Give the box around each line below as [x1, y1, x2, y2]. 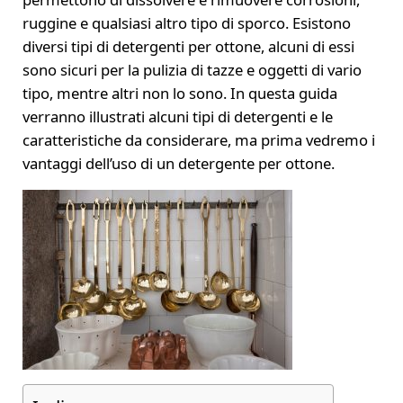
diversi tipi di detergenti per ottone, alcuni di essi [22, 36, 354, 58]
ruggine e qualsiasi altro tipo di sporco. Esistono [22, 13, 351, 34]
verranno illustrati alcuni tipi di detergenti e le [22, 106, 333, 128]
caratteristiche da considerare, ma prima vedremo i [22, 130, 375, 151]
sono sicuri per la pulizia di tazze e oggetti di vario [22, 59, 362, 81]
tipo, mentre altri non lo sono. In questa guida [22, 83, 337, 104]
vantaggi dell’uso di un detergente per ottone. [22, 153, 335, 175]
